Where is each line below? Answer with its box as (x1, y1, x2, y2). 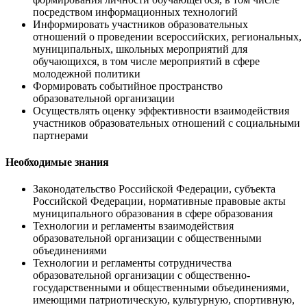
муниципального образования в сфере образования (33, 208, 273, 220)
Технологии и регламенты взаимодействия (33, 220, 234, 232)
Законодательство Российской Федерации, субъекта (33, 183, 275, 195)
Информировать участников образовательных (33, 18, 248, 30)
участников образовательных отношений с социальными (33, 116, 300, 129)
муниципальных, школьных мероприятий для (33, 42, 247, 55)
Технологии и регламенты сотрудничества (33, 257, 232, 269)
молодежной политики (33, 67, 140, 79)
